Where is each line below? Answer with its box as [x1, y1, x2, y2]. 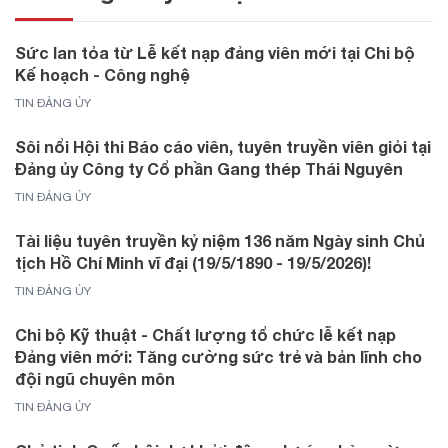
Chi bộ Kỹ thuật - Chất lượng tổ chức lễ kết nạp [15, 324, 396, 344]
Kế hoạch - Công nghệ [15, 64, 190, 84]
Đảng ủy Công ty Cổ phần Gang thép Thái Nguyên [15, 158, 403, 178]
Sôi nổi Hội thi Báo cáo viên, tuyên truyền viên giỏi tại [15, 136, 431, 156]
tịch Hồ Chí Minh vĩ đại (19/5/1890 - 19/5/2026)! [15, 252, 371, 272]
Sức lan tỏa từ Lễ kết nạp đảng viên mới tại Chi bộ [15, 42, 415, 62]
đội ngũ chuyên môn [15, 368, 175, 388]
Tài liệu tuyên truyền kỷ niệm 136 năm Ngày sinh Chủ [15, 230, 425, 250]
